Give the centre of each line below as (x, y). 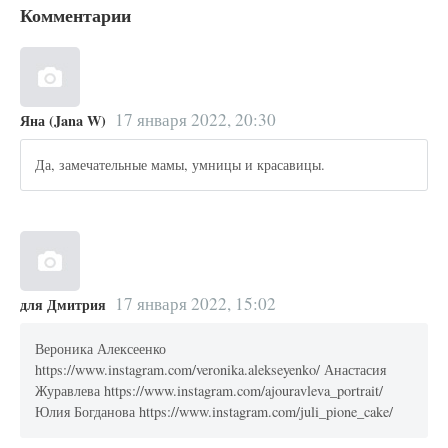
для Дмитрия (63, 304)
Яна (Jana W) (63, 120)
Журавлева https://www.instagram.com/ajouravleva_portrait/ (209, 391)
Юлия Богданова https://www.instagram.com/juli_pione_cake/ (214, 412)
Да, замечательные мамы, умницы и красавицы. (180, 165)
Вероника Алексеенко (101, 349)
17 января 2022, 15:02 (195, 303)
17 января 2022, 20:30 (195, 119)
